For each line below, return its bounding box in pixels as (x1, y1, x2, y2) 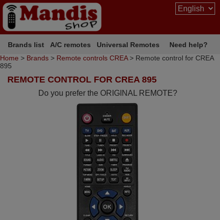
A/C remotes (50, 40, 91, 49)
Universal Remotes (97, 40, 160, 49)
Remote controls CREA (56, 54, 128, 62)
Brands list (8, 40, 45, 49)
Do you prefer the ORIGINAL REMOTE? (38, 89, 178, 97)
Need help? (169, 40, 208, 49)
